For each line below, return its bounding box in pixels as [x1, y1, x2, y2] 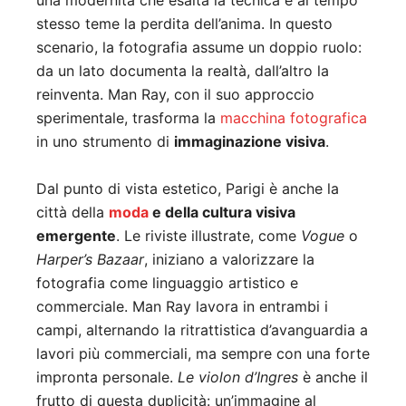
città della [36, 203, 109, 222]
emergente [36, 227, 116, 246]
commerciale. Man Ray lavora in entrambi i [36, 297, 328, 316]
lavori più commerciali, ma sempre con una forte [36, 344, 370, 363]
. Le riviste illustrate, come [116, 227, 301, 246]
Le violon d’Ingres [178, 368, 298, 387]
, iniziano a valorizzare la [144, 250, 314, 269]
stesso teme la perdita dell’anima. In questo [36, 14, 333, 34]
